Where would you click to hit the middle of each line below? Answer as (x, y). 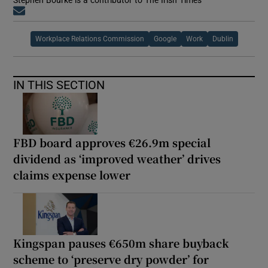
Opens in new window (68, 11)
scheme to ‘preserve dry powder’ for (111, 259)
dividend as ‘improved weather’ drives (117, 158)
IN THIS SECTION (59, 85)
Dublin (223, 39)
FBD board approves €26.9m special (112, 142)
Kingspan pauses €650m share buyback (121, 243)
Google (165, 39)
